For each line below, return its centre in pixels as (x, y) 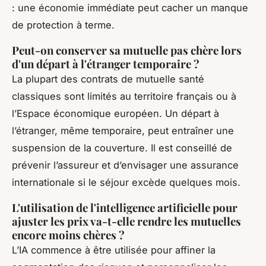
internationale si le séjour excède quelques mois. (126, 182)
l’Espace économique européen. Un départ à (115, 113)
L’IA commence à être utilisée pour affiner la (114, 250)
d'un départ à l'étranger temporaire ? (106, 64)
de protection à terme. (63, 25)
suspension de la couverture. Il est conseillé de (122, 148)
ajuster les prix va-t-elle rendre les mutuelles (126, 221)
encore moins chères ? (68, 235)
